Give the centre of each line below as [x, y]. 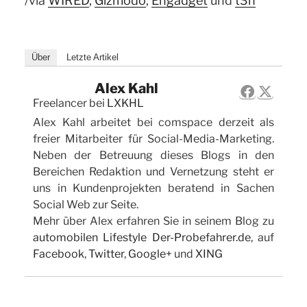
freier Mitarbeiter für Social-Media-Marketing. [153, 138]
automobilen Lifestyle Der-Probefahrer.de [142, 237]
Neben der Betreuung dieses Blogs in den [153, 155]
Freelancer [60, 103]
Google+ [150, 254]
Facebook [59, 254]
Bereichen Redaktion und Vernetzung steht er [153, 171]
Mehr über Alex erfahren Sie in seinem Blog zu [153, 221]
